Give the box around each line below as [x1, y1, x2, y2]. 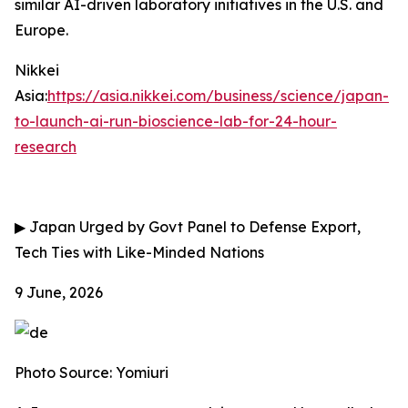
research [15, 138, 76, 156]
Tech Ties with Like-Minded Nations [15, 243, 264, 261]
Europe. [15, 21, 68, 39]
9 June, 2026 [15, 283, 103, 301]
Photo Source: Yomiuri [15, 363, 168, 382]
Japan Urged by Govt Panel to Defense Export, [25, 218, 361, 236]
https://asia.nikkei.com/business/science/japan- [47, 87, 389, 105]
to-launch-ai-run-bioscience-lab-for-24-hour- [15, 112, 337, 130]
